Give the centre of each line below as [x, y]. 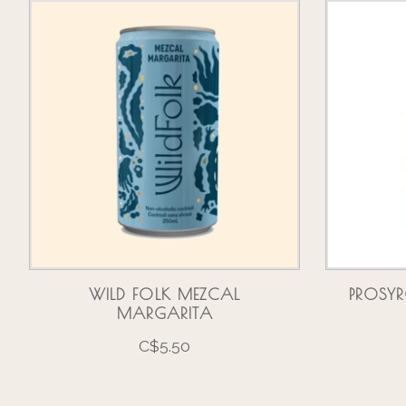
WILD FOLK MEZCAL [164, 295]
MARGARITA [164, 314]
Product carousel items [116, 12]
